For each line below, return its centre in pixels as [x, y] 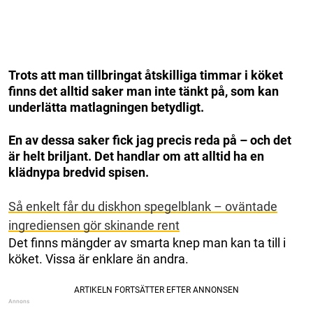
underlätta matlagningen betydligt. [106, 108]
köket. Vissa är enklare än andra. [99, 259]
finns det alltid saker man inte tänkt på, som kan [144, 92]
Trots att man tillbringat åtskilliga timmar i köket [146, 75]
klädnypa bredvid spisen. [79, 173]
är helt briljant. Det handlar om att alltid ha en [136, 156]
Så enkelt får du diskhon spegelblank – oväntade [143, 207]
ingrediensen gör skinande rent [94, 226]
